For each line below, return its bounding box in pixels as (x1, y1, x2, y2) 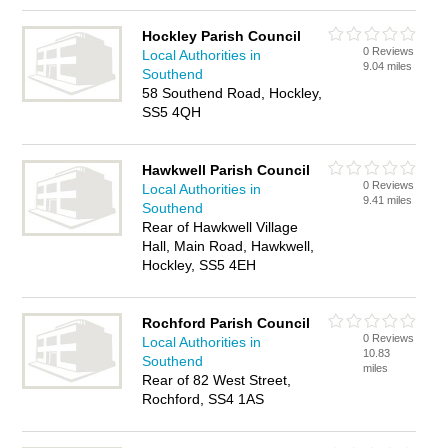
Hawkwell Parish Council (142, 162, 311, 178)
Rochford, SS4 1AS (142, 391, 265, 407)
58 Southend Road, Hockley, (142, 85, 323, 101)
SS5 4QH (142, 104, 202, 120)
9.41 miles (363, 194, 413, 206)
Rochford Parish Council (142, 315, 311, 331)
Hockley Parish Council (142, 28, 302, 44)
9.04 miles (363, 60, 413, 72)
